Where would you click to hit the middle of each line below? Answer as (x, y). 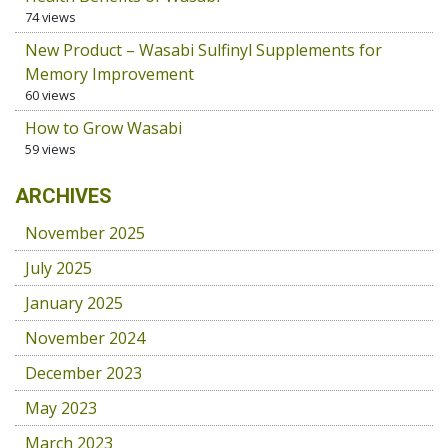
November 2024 (85, 338)
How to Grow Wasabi (103, 128)
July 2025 (58, 268)
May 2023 (61, 408)
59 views (50, 149)
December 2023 (83, 373)
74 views (50, 17)
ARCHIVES (63, 196)
